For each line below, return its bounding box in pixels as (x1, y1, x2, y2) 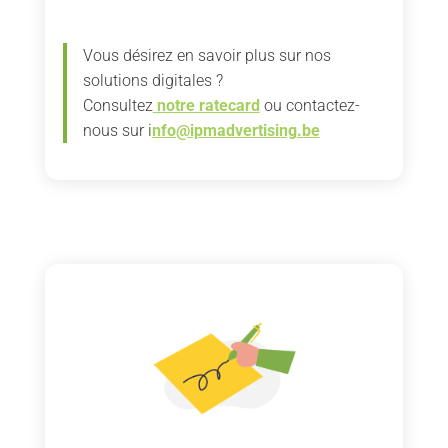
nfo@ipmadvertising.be (151, 120, 320, 140)
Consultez (82, 95, 153, 115)
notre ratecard (156, 95, 260, 115)
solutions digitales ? (82, 70, 223, 90)
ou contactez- (259, 95, 360, 115)
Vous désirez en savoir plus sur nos (82, 45, 331, 65)
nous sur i (82, 120, 152, 140)
